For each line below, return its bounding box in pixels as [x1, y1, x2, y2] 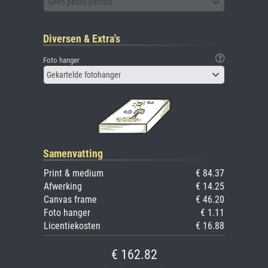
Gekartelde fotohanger [47, 69, 121, 80]
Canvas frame [44, 193, 97, 205]
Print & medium [44, 167, 103, 179]
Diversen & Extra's [43, 32, 120, 45]
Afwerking [44, 180, 82, 192]
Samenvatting [43, 147, 103, 160]
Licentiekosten [44, 220, 100, 232]
